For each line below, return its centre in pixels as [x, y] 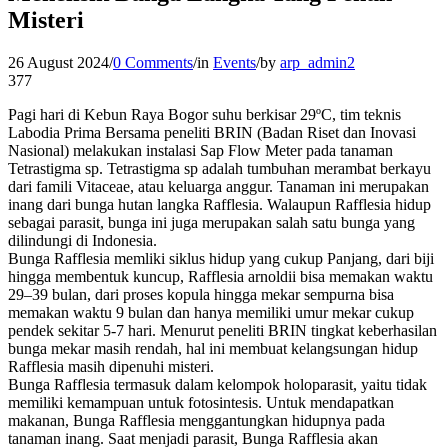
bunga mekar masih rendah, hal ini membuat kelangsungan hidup [213, 348]
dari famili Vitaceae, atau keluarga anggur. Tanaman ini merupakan [218, 186]
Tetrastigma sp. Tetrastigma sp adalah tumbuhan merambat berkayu [219, 168]
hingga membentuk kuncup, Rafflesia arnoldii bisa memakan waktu [220, 276]
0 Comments [153, 62]
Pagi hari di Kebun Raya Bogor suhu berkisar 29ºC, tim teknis [204, 114]
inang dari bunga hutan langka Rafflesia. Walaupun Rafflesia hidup [219, 204]
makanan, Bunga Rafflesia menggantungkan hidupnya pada [196, 420]
